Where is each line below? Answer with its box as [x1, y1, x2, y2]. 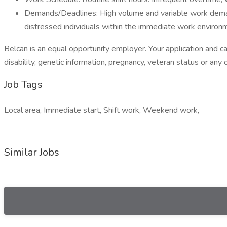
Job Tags [4, 78, 43, 91]
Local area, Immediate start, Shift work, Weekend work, [4, 105, 199, 116]
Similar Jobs [4, 145, 59, 159]
